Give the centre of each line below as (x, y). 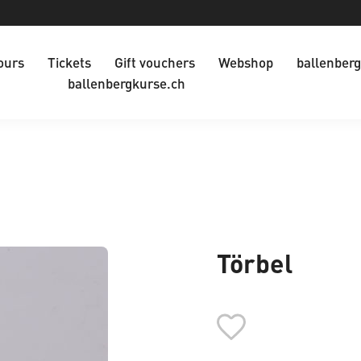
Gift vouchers (154, 62)
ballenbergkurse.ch (126, 83)
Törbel (255, 263)
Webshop (245, 62)
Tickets (69, 62)
